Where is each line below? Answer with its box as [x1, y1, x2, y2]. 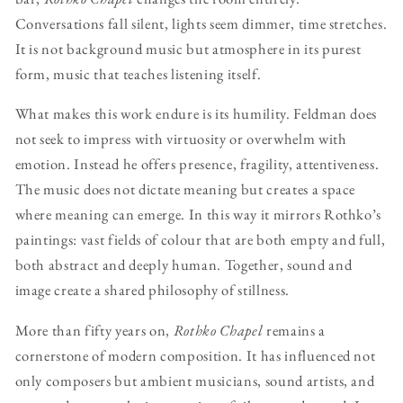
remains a [263, 319, 326, 340]
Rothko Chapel [173, 319, 264, 340]
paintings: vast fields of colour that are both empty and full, [14, 229, 386, 250]
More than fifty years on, [14, 319, 174, 340]
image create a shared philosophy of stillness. [14, 280, 290, 300]
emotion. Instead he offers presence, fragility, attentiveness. [14, 154, 380, 175]
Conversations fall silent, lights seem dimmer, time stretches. [14, 13, 388, 33]
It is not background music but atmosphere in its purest [14, 38, 362, 58]
